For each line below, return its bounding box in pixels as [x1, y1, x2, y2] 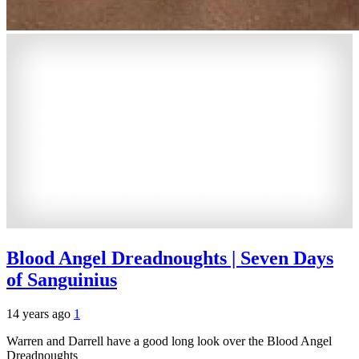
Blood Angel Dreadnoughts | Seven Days [6, 247, 333, 268]
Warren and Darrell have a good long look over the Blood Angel [6, 333, 332, 348]
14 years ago [6, 306, 74, 321]
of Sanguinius [6, 268, 117, 290]
